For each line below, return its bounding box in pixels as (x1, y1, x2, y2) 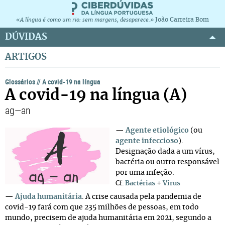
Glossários (5, 77, 37, 86)
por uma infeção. (116, 169, 174, 176)
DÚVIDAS (5, 32, 47, 42)
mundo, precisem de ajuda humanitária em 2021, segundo (5, 214, 206, 221)
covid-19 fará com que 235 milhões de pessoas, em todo (5, 204, 199, 211)
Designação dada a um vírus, (116, 148, 215, 155)
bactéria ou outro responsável (116, 159, 219, 166)
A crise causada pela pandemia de (85, 193, 201, 200)
